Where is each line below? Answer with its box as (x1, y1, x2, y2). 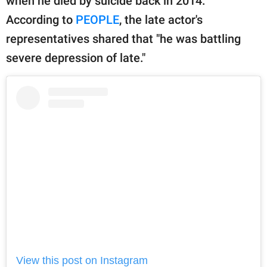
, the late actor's (119, 13, 203, 27)
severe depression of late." (6, 51, 145, 66)
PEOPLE (76, 13, 119, 27)
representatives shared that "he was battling (6, 32, 241, 46)
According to (6, 13, 76, 27)
